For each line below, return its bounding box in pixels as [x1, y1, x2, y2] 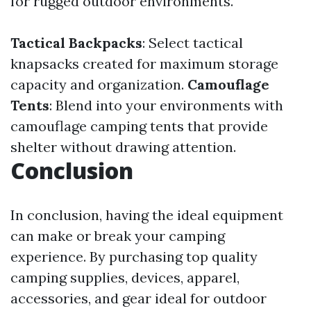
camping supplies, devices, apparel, [10, 268, 239, 286]
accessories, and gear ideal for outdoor [10, 289, 267, 307]
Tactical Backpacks [10, 33, 142, 51]
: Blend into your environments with [49, 96, 283, 114]
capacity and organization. [10, 75, 187, 93]
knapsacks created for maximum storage [10, 54, 278, 72]
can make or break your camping [10, 226, 225, 244]
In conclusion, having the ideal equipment [10, 205, 283, 224]
